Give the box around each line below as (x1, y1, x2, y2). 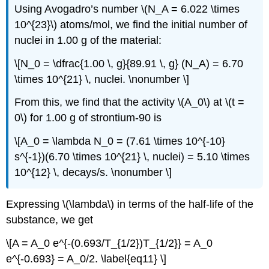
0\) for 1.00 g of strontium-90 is (14, 112, 162, 124)
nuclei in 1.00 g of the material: (14, 34, 162, 46)
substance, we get (6, 213, 94, 226)
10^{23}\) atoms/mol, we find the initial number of (14, 18, 248, 31)
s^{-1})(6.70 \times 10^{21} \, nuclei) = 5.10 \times (14, 151, 250, 163)
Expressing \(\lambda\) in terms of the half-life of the (6, 198, 254, 210)
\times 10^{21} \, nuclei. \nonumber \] (14, 73, 190, 85)
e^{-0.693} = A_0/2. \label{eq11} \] (6, 252, 167, 265)
